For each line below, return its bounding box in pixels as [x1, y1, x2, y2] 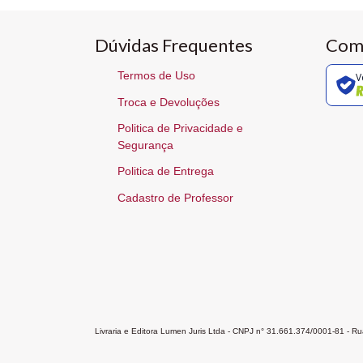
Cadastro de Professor [117, 190, 233, 204]
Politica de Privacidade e [117, 122, 243, 135]
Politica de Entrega [117, 164, 214, 178]
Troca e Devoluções [117, 95, 220, 109]
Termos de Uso [117, 69, 195, 83]
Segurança [117, 139, 173, 152]
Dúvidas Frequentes [95, 33, 253, 56]
